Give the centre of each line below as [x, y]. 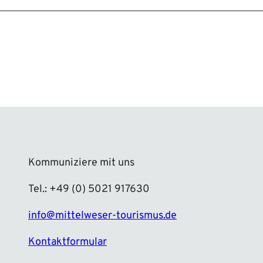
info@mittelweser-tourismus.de [102, 215]
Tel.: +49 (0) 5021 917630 [89, 189]
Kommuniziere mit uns [81, 163]
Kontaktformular [68, 242]
